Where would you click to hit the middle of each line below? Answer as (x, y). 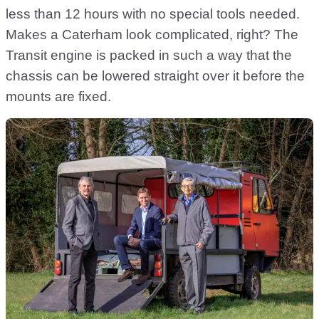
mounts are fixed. (58, 97)
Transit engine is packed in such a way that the (149, 56)
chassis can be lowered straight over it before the (155, 76)
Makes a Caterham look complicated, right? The (152, 35)
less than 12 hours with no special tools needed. (153, 14)
